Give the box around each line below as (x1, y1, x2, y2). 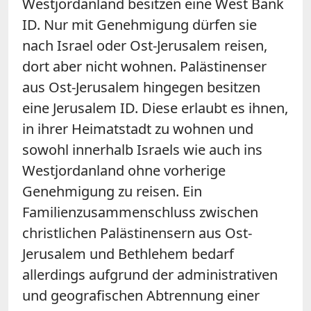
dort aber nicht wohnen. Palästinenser (22, 56, 267, 76)
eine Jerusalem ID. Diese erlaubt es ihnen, (22, 98, 288, 117)
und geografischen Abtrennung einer (22, 285, 260, 305)
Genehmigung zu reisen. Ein (22, 181, 202, 201)
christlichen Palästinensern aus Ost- (22, 223, 252, 242)
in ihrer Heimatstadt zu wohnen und (22, 119, 253, 138)
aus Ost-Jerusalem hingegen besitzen (22, 77, 260, 96)
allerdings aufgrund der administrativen (22, 264, 278, 284)
